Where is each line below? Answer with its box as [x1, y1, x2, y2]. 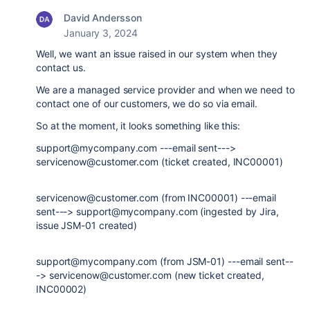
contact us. [36, 62, 86, 73]
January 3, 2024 [64, 27, 138, 39]
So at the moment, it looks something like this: [36, 120, 241, 131]
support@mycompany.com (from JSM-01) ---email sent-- [36, 255, 293, 267]
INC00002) [36, 283, 87, 295]
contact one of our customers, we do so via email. [36, 98, 257, 109]
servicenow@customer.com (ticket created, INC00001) [36, 156, 283, 167]
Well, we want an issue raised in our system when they [36, 48, 277, 60]
